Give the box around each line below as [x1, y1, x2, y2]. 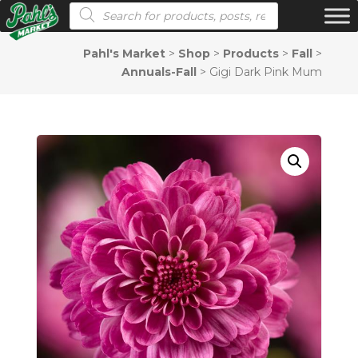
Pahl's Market [83, 46, 166, 61]
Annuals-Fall [121, 65, 197, 79]
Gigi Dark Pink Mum [209, 65, 323, 79]
